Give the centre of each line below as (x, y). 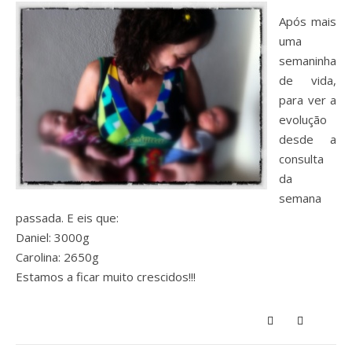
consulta (301, 159)
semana (300, 198)
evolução (303, 119)
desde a (308, 139)
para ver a (308, 100)
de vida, (308, 80)
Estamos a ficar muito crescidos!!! (106, 277)
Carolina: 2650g (57, 257)
